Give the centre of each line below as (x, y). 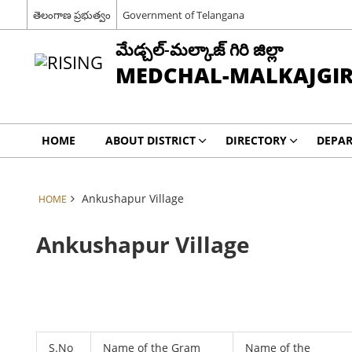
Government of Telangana (183, 15)
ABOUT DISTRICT (150, 140)
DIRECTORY (256, 140)
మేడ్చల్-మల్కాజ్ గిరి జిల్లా (199, 49)
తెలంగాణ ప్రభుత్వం (71, 15)
